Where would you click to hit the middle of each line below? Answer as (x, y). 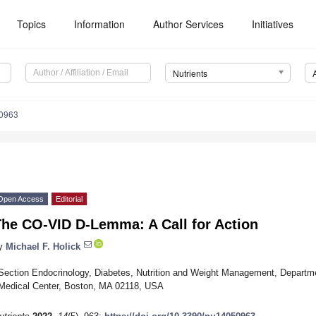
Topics (32, 24)
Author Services (189, 24)
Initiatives (273, 24)
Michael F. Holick (43, 246)
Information (100, 24)
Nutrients (190, 73)
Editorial (69, 199)
